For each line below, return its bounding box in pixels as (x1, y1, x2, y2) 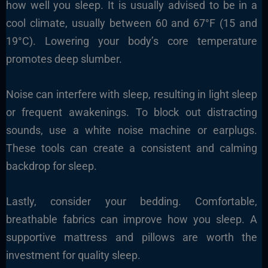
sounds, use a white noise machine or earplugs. (5, 124, 258, 137)
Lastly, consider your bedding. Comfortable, (5, 194, 258, 208)
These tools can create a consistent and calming (5, 142, 258, 155)
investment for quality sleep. (5, 248, 141, 261)
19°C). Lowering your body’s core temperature (5, 35, 258, 48)
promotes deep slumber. (5, 53, 122, 66)
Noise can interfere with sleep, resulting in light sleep (5, 88, 258, 101)
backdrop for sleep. (5, 160, 97, 173)
